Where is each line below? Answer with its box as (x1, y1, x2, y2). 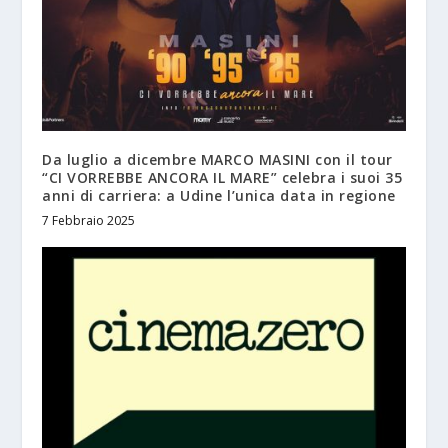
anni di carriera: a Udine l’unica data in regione (42, 186, 396, 206)
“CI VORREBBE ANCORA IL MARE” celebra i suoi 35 (42, 168, 403, 188)
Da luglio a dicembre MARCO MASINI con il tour (42, 150, 393, 170)
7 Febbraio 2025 (42, 212, 136, 230)
